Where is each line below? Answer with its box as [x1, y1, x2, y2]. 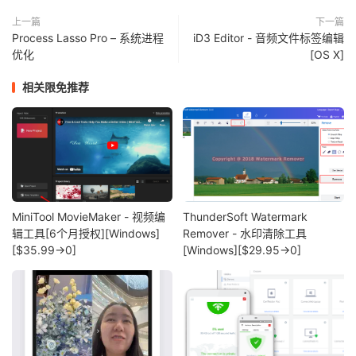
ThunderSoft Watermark [183, 210, 308, 224]
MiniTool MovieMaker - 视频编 [12, 210, 165, 224]
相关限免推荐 [22, 80, 89, 94]
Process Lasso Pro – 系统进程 [12, 31, 164, 44]
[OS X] [310, 48, 344, 61]
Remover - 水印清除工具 [183, 226, 308, 241]
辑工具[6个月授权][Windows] [12, 226, 160, 241]
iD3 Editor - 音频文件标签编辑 [193, 31, 344, 44]
